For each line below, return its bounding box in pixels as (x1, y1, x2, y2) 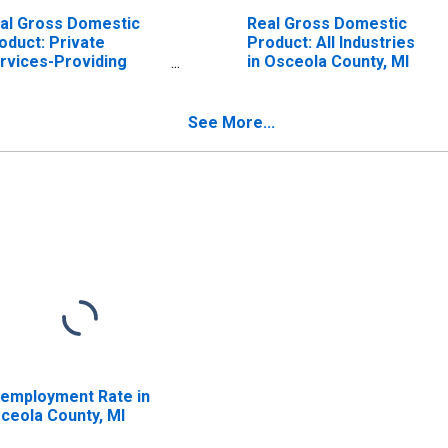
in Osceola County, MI (246, 51, 409, 71)
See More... (188, 112, 275, 132)
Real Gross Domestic (246, 13, 407, 33)
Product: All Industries (246, 32, 415, 52)
